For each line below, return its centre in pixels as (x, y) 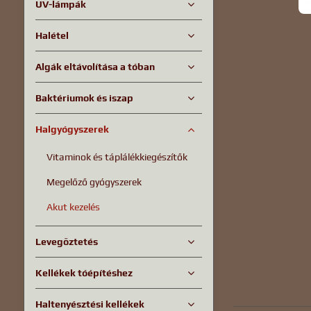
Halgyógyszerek (72, 129)
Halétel (52, 35)
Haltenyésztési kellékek (90, 304)
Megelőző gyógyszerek (94, 182)
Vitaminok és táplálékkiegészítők (117, 157)
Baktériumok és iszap (84, 98)
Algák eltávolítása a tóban (95, 67)
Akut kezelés (73, 207)
